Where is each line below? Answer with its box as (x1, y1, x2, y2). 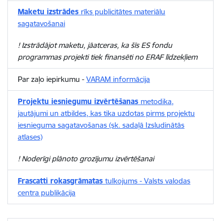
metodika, (141, 97, 174, 106)
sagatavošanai (18, 19, 65, 28)
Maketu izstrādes (18, 7, 81, 16)
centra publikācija (18, 188, 75, 197)
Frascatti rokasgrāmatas (18, 176, 105, 185)
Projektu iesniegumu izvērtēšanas (18, 97, 141, 106)
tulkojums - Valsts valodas (105, 176, 190, 185)
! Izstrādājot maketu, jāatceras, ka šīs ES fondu (18, 40, 172, 50)
